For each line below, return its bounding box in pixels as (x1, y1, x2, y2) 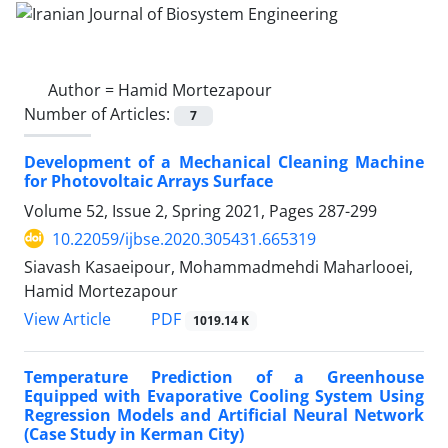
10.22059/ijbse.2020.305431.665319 (52, 227, 316, 250)
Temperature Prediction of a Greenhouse (24, 366, 424, 389)
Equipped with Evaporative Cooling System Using (24, 385, 424, 408)
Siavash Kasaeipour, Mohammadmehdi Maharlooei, (24, 255, 413, 278)
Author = (48, 78, 118, 101)
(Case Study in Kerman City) (24, 423, 244, 446)
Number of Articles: (24, 102, 174, 125)
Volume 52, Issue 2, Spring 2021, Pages (24, 199, 318, 222)
